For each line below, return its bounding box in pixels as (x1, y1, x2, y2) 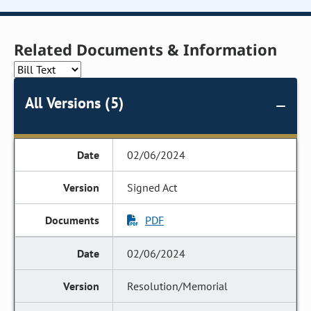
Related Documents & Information (14, 39, 278, 60)
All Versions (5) (25, 93, 124, 112)
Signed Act (127, 180, 178, 194)
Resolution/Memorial (127, 279, 228, 293)
